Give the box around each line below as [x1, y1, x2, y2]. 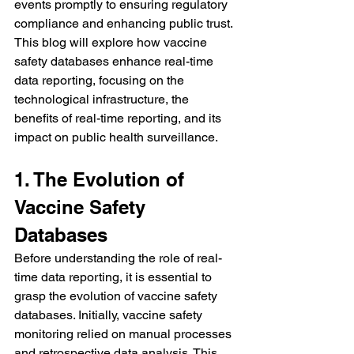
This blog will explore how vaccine [14, 34, 210, 50]
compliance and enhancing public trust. [14, 15, 233, 31]
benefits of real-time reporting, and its [14, 110, 224, 126]
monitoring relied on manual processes [14, 326, 235, 341]
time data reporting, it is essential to [14, 269, 215, 284]
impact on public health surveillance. [14, 129, 218, 145]
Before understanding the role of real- [14, 250, 222, 265]
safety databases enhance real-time [14, 53, 217, 69]
